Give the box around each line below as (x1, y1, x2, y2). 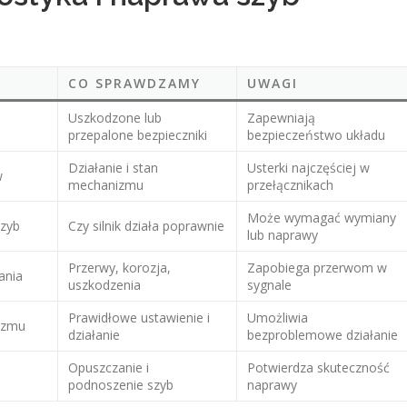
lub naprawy (247, 226, 319, 243)
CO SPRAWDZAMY (68, 74, 202, 92)
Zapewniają (247, 109, 316, 126)
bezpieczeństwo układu (247, 126, 386, 144)
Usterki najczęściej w (247, 159, 371, 176)
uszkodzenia (68, 276, 142, 293)
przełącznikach (247, 176, 334, 194)
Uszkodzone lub (68, 109, 163, 126)
